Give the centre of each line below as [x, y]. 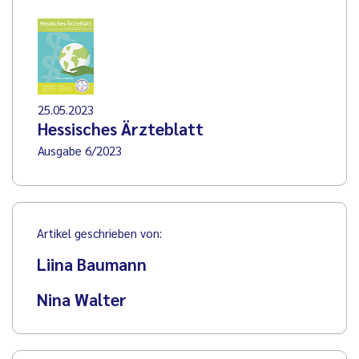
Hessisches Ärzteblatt [121, 128]
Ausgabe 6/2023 [80, 150]
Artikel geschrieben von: [99, 232]
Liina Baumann [92, 264]
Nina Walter [82, 299]
